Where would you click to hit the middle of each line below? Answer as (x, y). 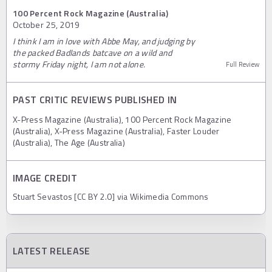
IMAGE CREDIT (45, 178)
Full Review (242, 65)
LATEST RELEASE (52, 251)
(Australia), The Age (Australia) (69, 143)
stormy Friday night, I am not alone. (79, 64)
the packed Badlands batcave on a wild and (93, 53)
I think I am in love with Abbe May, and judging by (104, 41)
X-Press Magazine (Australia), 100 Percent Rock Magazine (122, 120)
